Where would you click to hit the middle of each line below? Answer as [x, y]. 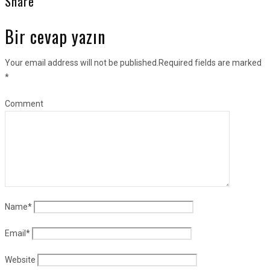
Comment [24, 103]
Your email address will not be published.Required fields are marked [133, 62]
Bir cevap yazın [55, 36]
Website [20, 259]
